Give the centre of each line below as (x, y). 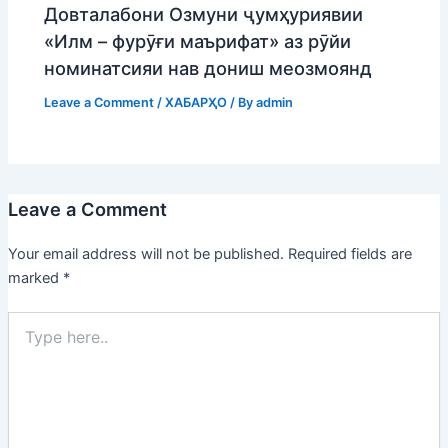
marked (35, 277)
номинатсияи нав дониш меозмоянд (208, 68)
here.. (25, 340)
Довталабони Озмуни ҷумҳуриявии (204, 14)
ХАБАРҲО (196, 103)
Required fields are (349, 253)
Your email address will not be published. (145, 253)
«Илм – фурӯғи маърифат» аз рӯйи (198, 41)
